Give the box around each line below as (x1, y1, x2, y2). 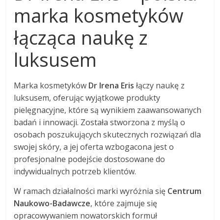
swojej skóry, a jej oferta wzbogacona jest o (14, 141, 174, 153)
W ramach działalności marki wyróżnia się (14, 186, 168, 197)
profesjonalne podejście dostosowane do (14, 154, 165, 165)
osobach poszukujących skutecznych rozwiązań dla (14, 129, 201, 140)
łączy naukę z (134, 80, 185, 91)
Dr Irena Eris (88, 80, 135, 91)
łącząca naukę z (14, 25, 148, 51)
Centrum (167, 186, 202, 197)
